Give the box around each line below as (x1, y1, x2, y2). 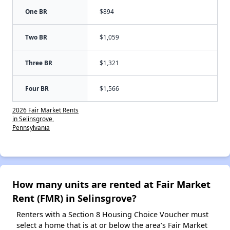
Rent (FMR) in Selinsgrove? (12, 191, 137, 205)
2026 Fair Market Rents (12, 106, 79, 114)
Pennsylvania (12, 123, 50, 132)
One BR (25, 7, 47, 16)
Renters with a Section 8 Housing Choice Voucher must (16, 209, 208, 220)
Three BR (25, 59, 52, 67)
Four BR (25, 84, 49, 93)
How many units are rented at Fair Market (12, 178, 210, 191)
